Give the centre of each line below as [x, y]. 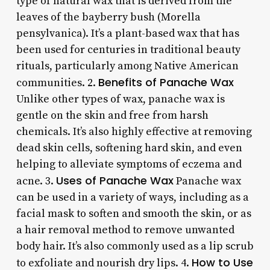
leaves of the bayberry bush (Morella [108, 17]
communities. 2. [57, 83]
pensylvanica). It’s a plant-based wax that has [127, 33]
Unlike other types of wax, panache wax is [120, 99]
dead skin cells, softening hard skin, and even [129, 148]
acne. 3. [36, 181]
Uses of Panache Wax [115, 180]
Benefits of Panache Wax [166, 82]
